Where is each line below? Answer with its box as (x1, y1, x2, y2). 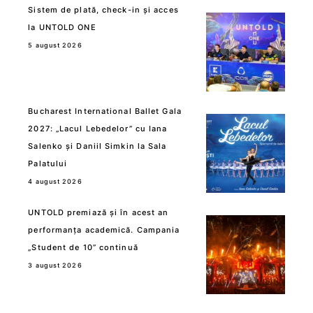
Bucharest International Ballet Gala (28, 105, 182, 116)
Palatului (28, 158, 68, 168)
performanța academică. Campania (28, 224, 180, 235)
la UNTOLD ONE (28, 22, 96, 32)
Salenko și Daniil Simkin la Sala (28, 140, 167, 151)
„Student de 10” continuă (28, 242, 138, 252)
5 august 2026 (28, 41, 82, 49)
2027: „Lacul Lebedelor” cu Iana (28, 123, 168, 133)
